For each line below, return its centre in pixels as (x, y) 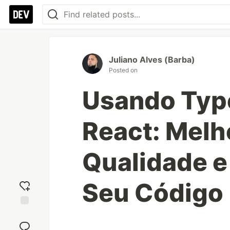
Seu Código (153, 193)
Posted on (123, 70)
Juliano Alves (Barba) (152, 60)
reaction (25, 222)
